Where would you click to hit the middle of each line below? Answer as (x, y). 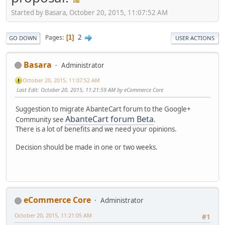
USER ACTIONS (195, 38)
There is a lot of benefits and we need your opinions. (96, 129)
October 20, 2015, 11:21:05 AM (53, 215)
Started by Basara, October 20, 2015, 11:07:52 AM (89, 12)
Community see (40, 119)
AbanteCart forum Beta (109, 119)
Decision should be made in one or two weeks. (87, 147)
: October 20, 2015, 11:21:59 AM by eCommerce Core (100, 90)
